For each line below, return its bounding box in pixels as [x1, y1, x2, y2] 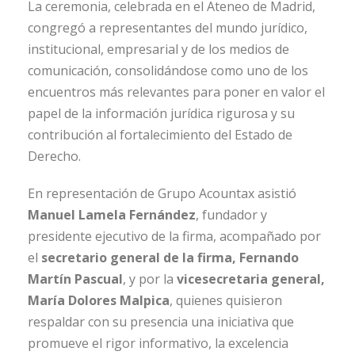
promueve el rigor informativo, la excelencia [28, 334, 288, 353]
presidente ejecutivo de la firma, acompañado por [28, 227, 321, 246]
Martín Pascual [28, 270, 123, 288]
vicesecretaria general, [177, 270, 325, 288]
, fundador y [196, 206, 267, 224]
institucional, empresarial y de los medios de [28, 40, 289, 59]
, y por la [123, 270, 177, 288]
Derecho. [28, 147, 81, 166]
